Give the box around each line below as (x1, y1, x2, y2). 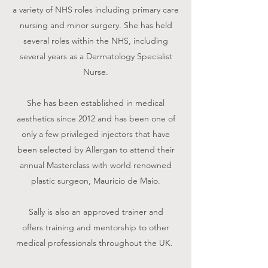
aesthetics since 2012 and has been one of (16, 112, 175, 124)
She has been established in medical (27, 97, 165, 108)
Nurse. (83, 66, 108, 77)
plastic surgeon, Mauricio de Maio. (31, 175, 160, 186)
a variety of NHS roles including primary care (13, 4, 179, 15)
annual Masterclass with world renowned (20, 159, 172, 170)
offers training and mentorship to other (22, 221, 169, 233)
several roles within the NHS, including (23, 35, 168, 46)
